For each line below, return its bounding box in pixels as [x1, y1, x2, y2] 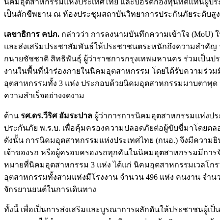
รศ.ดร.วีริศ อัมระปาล [21, 111, 92, 120]
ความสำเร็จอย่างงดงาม [4, 91, 84, 100]
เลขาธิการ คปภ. [4, 29, 59, 38]
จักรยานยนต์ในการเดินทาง [4, 185, 96, 193]
